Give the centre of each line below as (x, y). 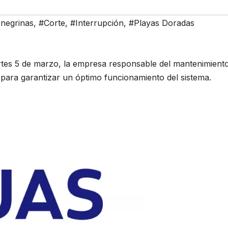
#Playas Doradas (162, 23)
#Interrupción (97, 23)
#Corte (52, 23)
